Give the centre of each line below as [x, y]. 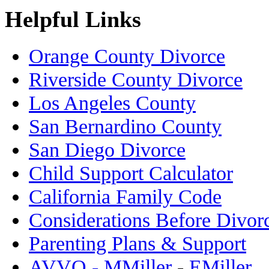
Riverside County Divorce [136, 80]
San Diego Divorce [107, 150]
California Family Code [125, 197]
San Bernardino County [125, 126]
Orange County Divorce [127, 56]
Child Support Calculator [131, 173]
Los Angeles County [112, 103]
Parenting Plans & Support [138, 243]
